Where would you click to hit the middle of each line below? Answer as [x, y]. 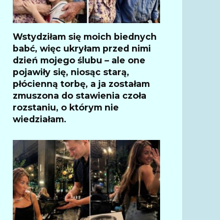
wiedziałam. [40, 119]
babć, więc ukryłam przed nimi [82, 48]
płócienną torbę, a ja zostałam [81, 83]
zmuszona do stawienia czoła [80, 95]
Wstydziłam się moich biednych [85, 36]
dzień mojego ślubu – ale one [79, 60]
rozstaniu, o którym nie [66, 107]
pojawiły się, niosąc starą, [71, 72]
